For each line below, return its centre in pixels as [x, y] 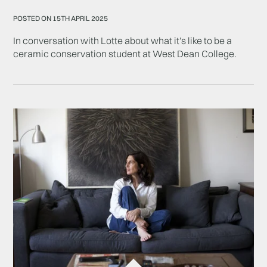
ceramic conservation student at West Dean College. [125, 53]
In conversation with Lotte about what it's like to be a [123, 40]
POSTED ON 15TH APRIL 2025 [61, 18]
